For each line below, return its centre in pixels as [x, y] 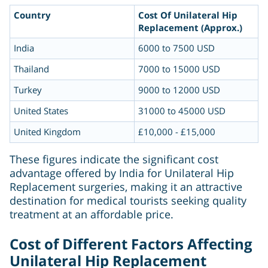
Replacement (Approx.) [190, 28]
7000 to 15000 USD [179, 69]
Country [32, 15]
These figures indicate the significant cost [114, 159]
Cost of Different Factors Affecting [131, 244]
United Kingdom [47, 132]
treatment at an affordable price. [92, 214]
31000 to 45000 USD [182, 111]
